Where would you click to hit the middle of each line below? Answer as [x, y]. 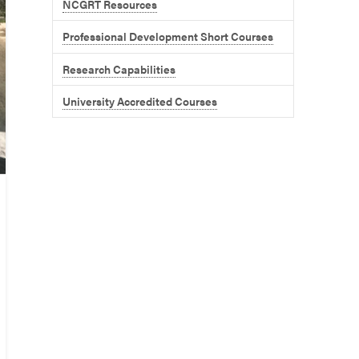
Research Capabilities [119, 69]
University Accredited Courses [140, 101]
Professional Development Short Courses [168, 36]
